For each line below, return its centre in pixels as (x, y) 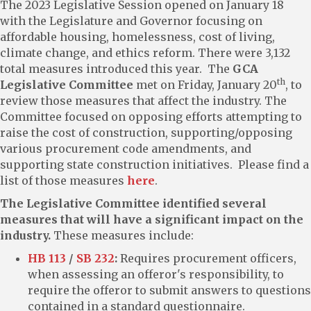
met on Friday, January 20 (205, 84)
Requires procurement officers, (207, 258)
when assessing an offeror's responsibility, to (156, 274)
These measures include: (122, 235)
